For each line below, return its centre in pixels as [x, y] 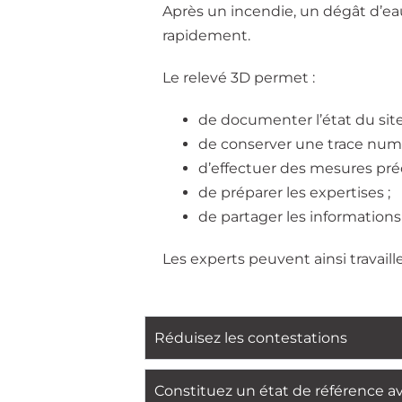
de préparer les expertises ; [295, 193]
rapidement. [207, 36]
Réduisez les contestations [251, 338]
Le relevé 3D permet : [239, 78]
